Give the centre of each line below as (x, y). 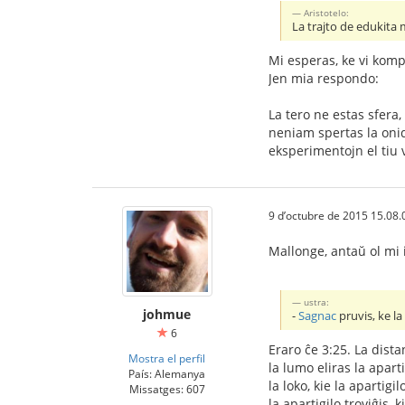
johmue (167, 315)
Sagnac (318, 316)
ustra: (317, 302)
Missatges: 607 (167, 389)
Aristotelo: (327, 13)
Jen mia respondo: (324, 79)
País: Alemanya (167, 374)
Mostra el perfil (167, 358)
